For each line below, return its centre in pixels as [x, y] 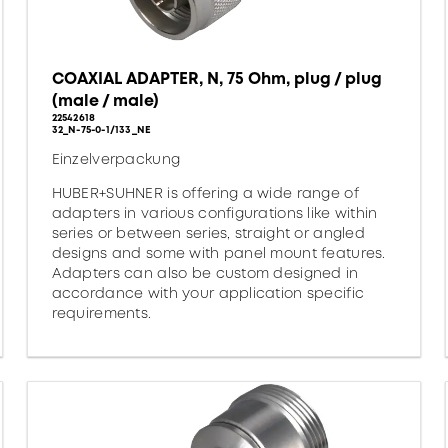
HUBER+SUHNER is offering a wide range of [205, 193]
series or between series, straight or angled [208, 233]
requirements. [101, 313]
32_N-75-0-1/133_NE [101, 129]
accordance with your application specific [208, 293]
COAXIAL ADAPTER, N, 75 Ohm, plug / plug [216, 78]
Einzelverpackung [116, 159]
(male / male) [105, 100]
